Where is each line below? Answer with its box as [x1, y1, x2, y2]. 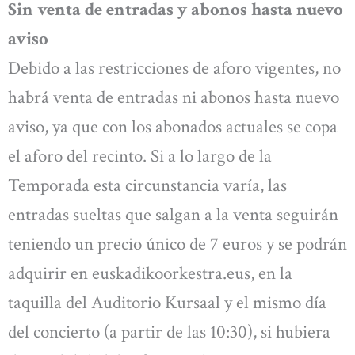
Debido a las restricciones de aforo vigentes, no [8, 55, 341, 80]
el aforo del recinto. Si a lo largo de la [8, 143, 272, 168]
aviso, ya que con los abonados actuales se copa [8, 114, 338, 139]
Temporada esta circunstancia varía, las [8, 173, 287, 197]
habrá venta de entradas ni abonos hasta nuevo [8, 85, 339, 109]
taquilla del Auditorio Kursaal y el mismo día [8, 290, 326, 315]
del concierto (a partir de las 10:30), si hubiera [8, 319, 330, 344]
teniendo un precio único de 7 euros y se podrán [8, 231, 347, 256]
